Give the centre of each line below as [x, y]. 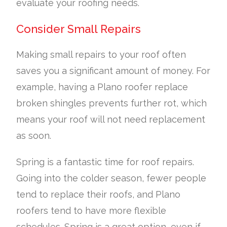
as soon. [34, 135]
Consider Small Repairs [79, 29]
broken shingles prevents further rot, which [112, 103]
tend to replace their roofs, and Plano [99, 194]
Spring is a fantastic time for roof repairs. [105, 162]
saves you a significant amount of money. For [113, 70]
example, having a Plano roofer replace [102, 87]
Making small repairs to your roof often [101, 54]
